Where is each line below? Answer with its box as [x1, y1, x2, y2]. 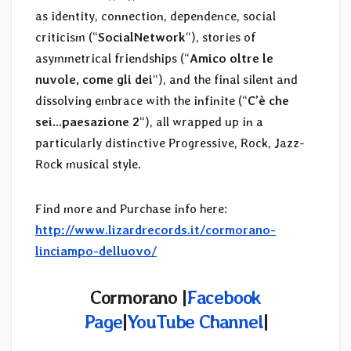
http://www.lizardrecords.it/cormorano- [35, 222, 276, 237]
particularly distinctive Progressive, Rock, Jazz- [35, 135, 304, 150]
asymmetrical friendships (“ [35, 50, 190, 66]
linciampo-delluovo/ [35, 243, 157, 259]
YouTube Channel [126, 309, 263, 333]
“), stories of [186, 29, 255, 45]
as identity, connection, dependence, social [35, 8, 276, 24]
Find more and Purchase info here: [35, 201, 227, 216]
